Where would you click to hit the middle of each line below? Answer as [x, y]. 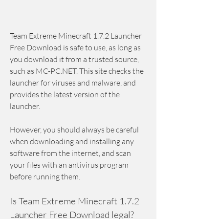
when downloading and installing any [72, 141]
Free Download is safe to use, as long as [75, 47]
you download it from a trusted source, [74, 59]
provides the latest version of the [65, 94]
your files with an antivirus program [69, 165]
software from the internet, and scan [70, 153]
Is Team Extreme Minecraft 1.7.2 [75, 201]
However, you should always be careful [74, 130]
